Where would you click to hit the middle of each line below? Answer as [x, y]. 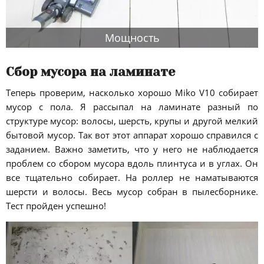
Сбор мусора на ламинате [90, 72]
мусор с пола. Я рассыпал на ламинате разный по [132, 106]
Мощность [132, 37]
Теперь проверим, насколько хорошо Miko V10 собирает [132, 92]
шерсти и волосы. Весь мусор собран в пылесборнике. [132, 191]
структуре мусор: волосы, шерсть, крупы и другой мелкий [132, 121]
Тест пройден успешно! [56, 205]
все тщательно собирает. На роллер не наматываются [132, 177]
